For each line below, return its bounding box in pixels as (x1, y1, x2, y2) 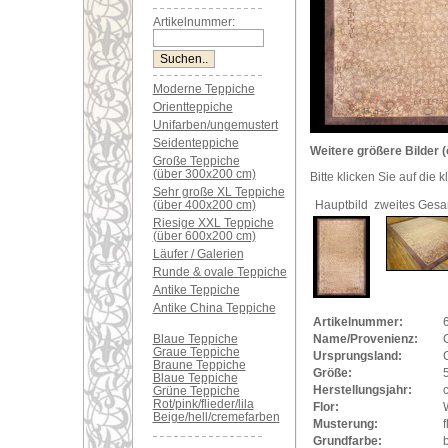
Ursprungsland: (312, 349, 402, 363)
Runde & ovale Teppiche (152, 265, 287, 279)
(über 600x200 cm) (152, 229, 256, 243)
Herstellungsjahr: (312, 383, 412, 397)
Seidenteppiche (152, 136, 239, 150)
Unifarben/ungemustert (152, 118, 278, 132)
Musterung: (312, 417, 378, 431)
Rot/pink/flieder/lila (152, 397, 254, 411)
